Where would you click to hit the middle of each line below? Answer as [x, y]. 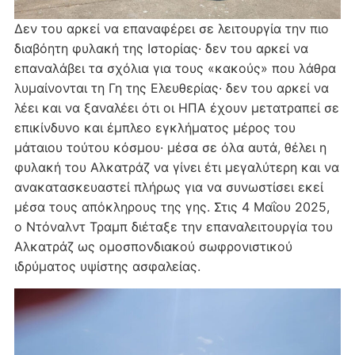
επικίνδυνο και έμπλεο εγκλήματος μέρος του [155, 127]
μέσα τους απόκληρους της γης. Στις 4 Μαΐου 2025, [172, 206]
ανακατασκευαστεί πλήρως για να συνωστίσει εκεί [168, 187]
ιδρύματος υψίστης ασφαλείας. [107, 266]
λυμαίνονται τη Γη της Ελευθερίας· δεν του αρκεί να [171, 88]
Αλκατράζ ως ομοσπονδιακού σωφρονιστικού [153, 246]
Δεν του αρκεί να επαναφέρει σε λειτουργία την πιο [171, 28]
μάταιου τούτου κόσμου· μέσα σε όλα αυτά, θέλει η [170, 147]
